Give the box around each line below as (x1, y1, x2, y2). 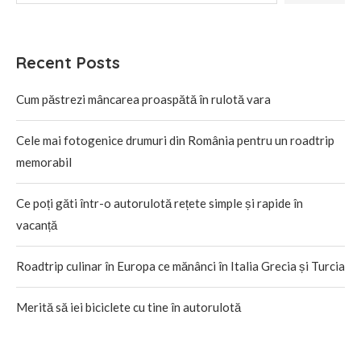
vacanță (16, 217, 57, 232)
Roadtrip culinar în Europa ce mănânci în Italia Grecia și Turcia (16, 258, 345, 273)
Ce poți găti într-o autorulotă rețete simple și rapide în (16, 195, 303, 210)
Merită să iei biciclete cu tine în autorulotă (16, 299, 241, 314)
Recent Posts (16, 52, 120, 73)
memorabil (16, 154, 72, 169)
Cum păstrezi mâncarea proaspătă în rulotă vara (16, 91, 271, 106)
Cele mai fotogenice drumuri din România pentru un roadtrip (16, 132, 334, 147)
